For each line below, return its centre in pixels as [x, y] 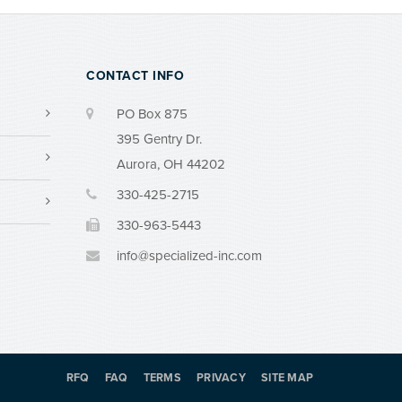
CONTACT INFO [135, 76]
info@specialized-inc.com [189, 256]
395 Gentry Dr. [159, 139]
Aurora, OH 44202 [171, 164]
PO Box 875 [152, 114]
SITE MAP [287, 378]
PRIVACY [221, 378]
